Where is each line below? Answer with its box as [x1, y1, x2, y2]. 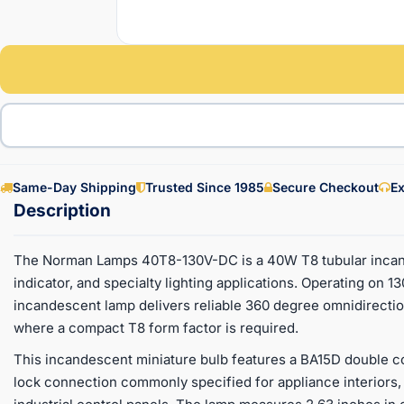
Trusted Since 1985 [145, 179, 264, 195]
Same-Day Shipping [13, 179, 136, 195]
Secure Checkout [272, 179, 379, 195]
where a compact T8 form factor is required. [14, 318, 298, 336]
